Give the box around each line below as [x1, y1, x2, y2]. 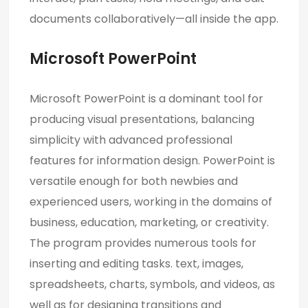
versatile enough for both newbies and [30, 173, 238, 189]
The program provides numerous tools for [30, 234, 256, 251]
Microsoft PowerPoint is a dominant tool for [30, 90, 263, 107]
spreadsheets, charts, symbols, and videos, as [30, 276, 275, 292]
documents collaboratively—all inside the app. [30, 10, 278, 27]
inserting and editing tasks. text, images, [30, 255, 243, 272]
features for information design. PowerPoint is [30, 152, 275, 168]
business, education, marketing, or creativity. [30, 214, 269, 230]
